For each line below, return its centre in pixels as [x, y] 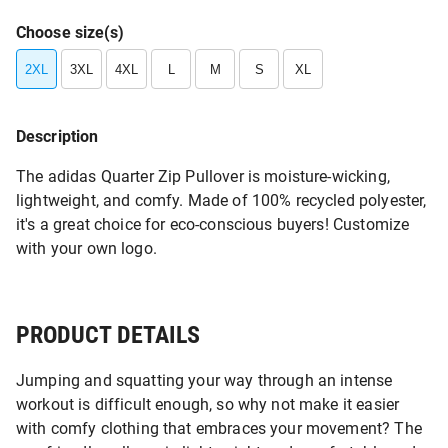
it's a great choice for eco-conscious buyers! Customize [213, 224]
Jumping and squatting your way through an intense [204, 380]
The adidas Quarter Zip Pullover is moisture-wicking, [203, 176]
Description [57, 136]
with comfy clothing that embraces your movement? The [219, 428]
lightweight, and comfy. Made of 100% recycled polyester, [221, 200]
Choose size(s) [70, 32]
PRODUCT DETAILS [108, 335]
